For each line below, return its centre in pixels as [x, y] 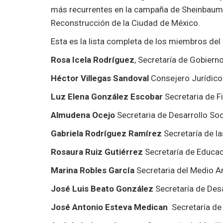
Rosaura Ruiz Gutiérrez [97, 152]
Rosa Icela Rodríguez [93, 59]
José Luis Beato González [103, 188]
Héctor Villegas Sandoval [101, 78]
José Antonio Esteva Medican [111, 207]
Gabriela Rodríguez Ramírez [107, 133]
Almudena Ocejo [83, 115]
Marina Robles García [94, 170]
